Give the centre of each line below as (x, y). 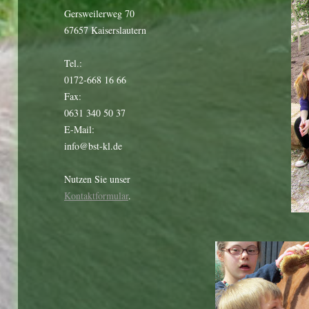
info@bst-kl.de (93, 146)
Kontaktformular (96, 196)
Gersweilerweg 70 (99, 13)
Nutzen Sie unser (97, 179)
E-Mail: (79, 129)
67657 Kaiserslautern (105, 30)
